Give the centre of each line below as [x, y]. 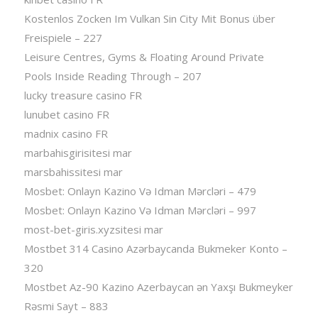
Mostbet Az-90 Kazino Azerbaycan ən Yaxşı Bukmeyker [158, 287]
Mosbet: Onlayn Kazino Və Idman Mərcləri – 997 [140, 210]
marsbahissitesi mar [73, 172]
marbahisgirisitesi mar [78, 153]
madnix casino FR [66, 134]
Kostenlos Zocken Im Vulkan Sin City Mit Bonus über [149, 19]
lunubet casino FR [66, 115]
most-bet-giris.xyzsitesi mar [93, 230]
